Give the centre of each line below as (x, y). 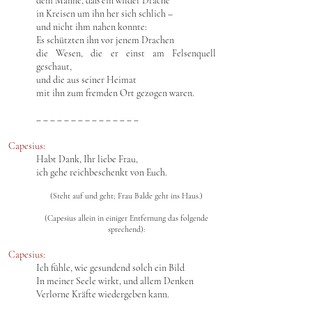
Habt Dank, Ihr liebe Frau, (87, 159)
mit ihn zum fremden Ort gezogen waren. (115, 93)
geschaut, (54, 67)
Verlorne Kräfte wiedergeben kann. (103, 294)
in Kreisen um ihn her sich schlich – (104, 14)
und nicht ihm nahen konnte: (92, 27)
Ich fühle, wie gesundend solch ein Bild (110, 268)
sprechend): (126, 229)
